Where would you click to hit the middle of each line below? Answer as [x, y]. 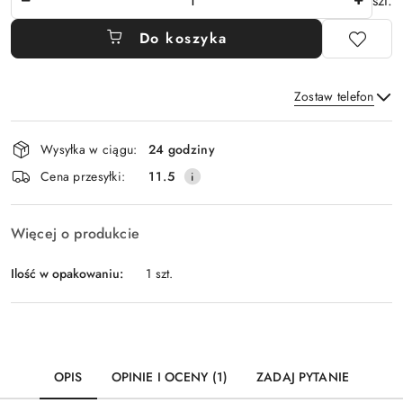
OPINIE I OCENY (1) [170, 377]
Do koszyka [183, 38]
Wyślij [201, 177]
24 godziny [182, 149]
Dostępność [63, 132]
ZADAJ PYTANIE [303, 377]
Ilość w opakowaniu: [67, 273]
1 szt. [160, 273]
